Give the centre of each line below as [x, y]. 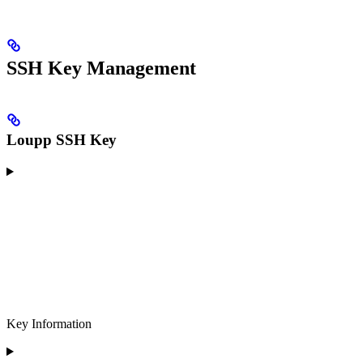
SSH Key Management [101, 68]
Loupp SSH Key [62, 140]
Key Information [49, 324]
